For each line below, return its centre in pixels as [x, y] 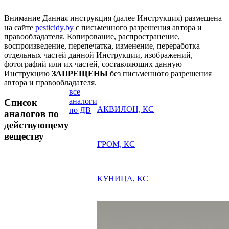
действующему [37, 125]
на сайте [20, 27]
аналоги [83, 101]
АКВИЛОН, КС [125, 109]
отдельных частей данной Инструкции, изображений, [98, 55]
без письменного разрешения [160, 73]
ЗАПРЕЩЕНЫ [80, 73]
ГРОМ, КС [116, 144]
